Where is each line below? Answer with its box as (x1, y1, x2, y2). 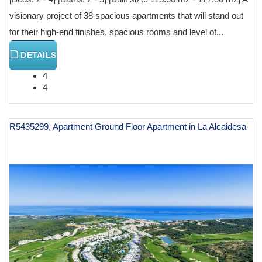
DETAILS (18, 50, 57, 60)
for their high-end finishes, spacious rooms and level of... (9, 27, 223, 37)
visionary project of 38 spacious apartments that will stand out (9, 11, 243, 21)
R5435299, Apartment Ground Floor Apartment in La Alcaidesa (9, 122, 246, 132)
